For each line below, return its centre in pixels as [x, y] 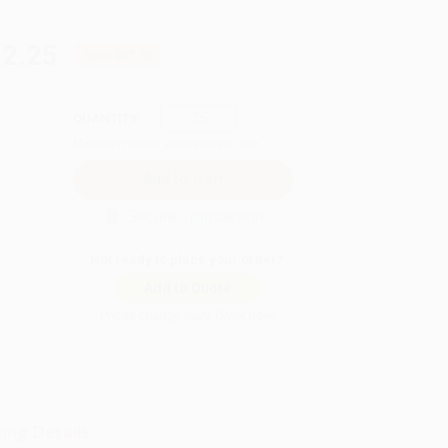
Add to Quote [187, 287]
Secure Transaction [194, 216]
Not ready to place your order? [187, 259]
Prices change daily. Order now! [187, 315]
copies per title [217, 143]
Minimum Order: [118, 143]
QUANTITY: [107, 118]
